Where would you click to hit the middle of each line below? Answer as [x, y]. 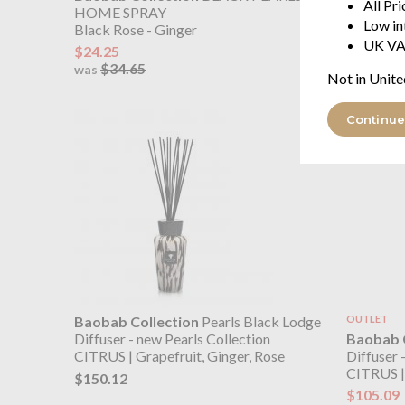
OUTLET [367, 319]
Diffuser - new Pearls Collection [172, 339]
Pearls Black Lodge [260, 322]
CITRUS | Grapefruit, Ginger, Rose [179, 356]
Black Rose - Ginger [136, 29]
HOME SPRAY [120, 12]
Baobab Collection [137, 322]
